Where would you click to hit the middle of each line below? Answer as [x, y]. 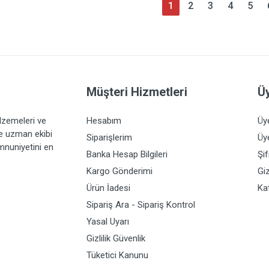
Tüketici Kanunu [117, 255]
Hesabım [104, 121]
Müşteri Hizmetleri [137, 92]
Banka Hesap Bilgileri [127, 154]
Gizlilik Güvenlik [116, 238]
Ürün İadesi [108, 188]
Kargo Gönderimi [119, 171]
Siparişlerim [109, 138]
